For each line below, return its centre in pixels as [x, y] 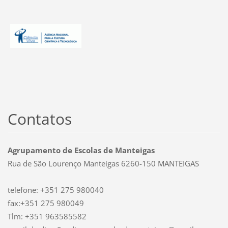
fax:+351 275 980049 [46, 203]
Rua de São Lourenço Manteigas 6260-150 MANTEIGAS [103, 164]
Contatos [39, 119]
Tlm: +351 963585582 [47, 217]
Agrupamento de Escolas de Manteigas [81, 150]
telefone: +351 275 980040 [55, 190]
